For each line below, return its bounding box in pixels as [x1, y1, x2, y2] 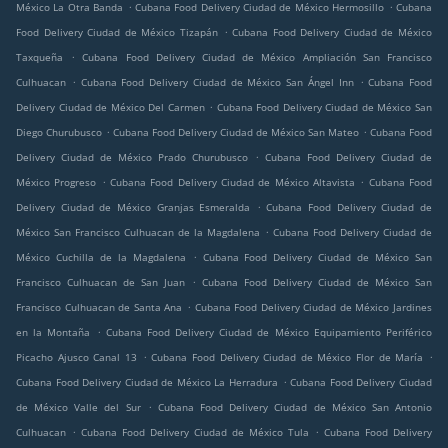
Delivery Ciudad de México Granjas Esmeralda [16, 200, 251, 215]
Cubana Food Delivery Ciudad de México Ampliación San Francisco [82, 50, 433, 65]
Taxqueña [16, 50, 63, 65]
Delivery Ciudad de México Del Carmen [16, 100, 205, 115]
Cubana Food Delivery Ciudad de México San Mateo [113, 125, 359, 140]
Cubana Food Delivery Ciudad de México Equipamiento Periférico [105, 325, 433, 340]
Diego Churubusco [16, 125, 102, 140]
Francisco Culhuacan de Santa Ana [16, 300, 183, 315]
